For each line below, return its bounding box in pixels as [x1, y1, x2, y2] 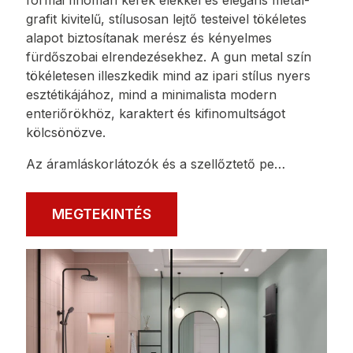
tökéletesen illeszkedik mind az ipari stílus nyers [26, 67, 310, 84]
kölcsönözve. [26, 124, 106, 140]
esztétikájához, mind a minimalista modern [26, 86, 277, 102]
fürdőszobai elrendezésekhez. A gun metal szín [26, 48, 311, 65]
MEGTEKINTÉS [52, 205, 151, 222]
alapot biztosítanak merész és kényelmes [26, 29, 272, 46]
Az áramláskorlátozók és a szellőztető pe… [26, 155, 285, 172]
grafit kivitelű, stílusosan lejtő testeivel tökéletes [26, 10, 307, 27]
